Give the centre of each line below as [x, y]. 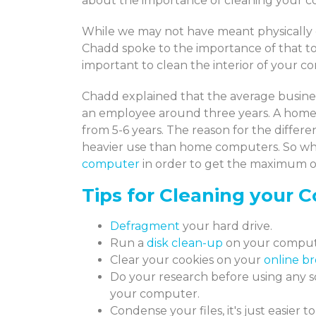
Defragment [145, 226]
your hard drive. [226, 226]
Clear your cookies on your [187, 260]
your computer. [155, 293]
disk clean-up [185, 243]
